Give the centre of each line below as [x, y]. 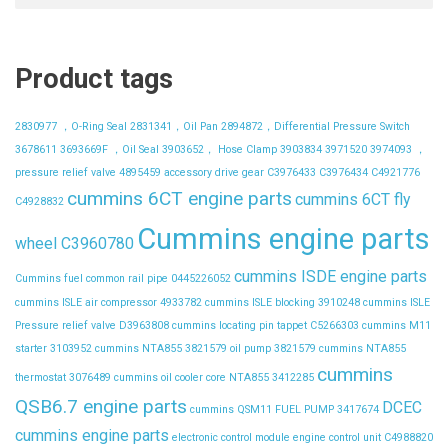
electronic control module [231, 437]
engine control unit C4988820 [363, 437]
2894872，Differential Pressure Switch [315, 126]
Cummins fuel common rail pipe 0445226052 [123, 278]
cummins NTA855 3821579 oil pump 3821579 [205, 348]
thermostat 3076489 [63, 377]
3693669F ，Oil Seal [109, 149]
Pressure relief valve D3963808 [92, 325]
